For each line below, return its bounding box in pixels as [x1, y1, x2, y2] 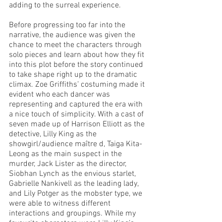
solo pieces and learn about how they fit [9, 50, 146, 60]
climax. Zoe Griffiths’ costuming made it [9, 80, 147, 90]
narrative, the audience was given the [9, 30, 137, 40]
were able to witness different [9, 199, 112, 209]
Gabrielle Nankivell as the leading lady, [9, 179, 140, 189]
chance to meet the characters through [9, 40, 144, 50]
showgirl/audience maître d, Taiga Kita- [9, 139, 142, 149]
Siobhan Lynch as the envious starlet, [9, 169, 138, 179]
